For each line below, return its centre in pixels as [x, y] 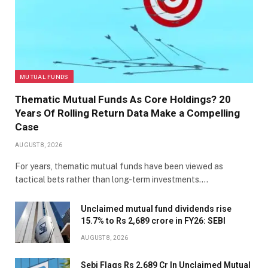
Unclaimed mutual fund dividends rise [156, 209]
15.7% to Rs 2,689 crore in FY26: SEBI [153, 221]
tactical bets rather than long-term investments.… [112, 180]
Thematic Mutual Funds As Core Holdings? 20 [123, 100]
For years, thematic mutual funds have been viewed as [119, 167]
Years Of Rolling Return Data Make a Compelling [127, 113]
